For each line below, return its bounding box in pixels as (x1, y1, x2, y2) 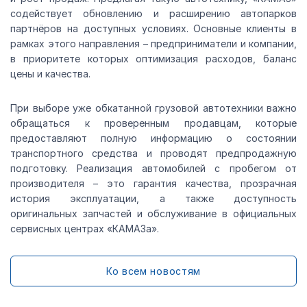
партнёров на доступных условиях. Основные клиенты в (10, 23, 297, 35)
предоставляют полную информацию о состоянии (10, 132, 297, 145)
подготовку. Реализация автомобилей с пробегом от (10, 162, 297, 175)
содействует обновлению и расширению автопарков (10, 8, 297, 20)
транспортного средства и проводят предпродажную (10, 147, 297, 160)
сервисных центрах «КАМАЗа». (10, 223, 159, 235)
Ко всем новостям (106, 265, 201, 278)
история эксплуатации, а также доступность (10, 193, 297, 205)
